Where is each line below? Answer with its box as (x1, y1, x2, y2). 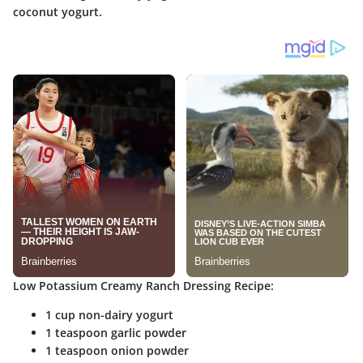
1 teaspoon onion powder (45, 343, 189, 359)
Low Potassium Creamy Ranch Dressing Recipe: (13, 278, 274, 294)
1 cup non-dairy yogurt (45, 307, 173, 323)
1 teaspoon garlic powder (45, 325, 186, 341)
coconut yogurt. (13, 4, 102, 20)
